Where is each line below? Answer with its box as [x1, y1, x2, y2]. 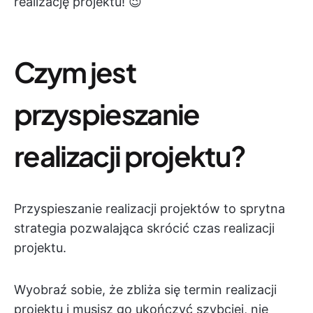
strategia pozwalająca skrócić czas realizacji [14, 221, 275, 235]
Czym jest [14, 54, 136, 89]
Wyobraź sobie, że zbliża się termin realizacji [14, 282, 277, 297]
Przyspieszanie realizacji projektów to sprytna [14, 201, 285, 216]
